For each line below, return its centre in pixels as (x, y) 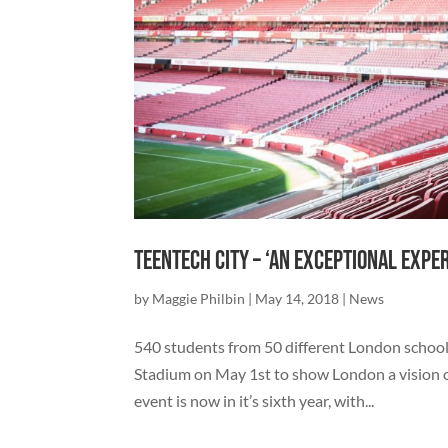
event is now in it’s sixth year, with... (254, 400)
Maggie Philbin (199, 298)
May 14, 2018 (297, 298)
